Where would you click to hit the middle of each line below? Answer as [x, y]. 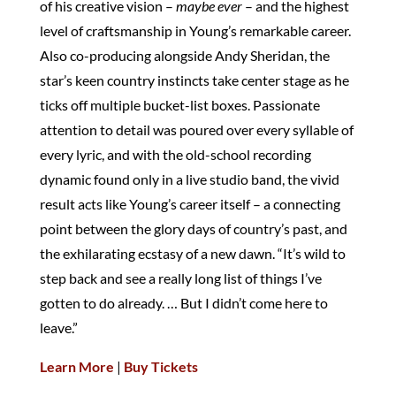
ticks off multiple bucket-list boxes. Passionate [179, 104]
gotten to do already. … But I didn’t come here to [183, 302]
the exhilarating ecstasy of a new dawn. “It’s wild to [192, 253]
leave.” [58, 327]
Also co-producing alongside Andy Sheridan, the [184, 55]
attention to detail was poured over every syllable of [196, 129]
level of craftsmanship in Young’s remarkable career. [195, 30]
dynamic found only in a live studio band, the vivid [189, 179]
